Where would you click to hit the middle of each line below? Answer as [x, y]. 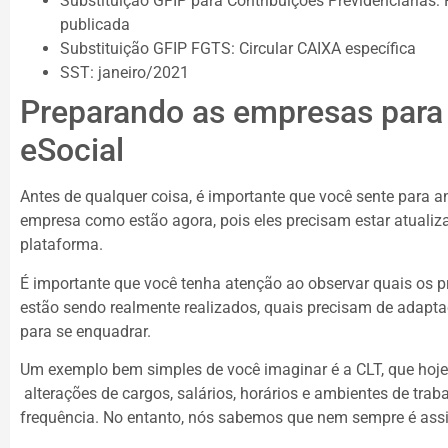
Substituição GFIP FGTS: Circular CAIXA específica [238, 49]
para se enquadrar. [85, 331]
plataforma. [61, 245]
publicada [95, 25]
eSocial [72, 150]
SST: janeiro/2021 [124, 73]
